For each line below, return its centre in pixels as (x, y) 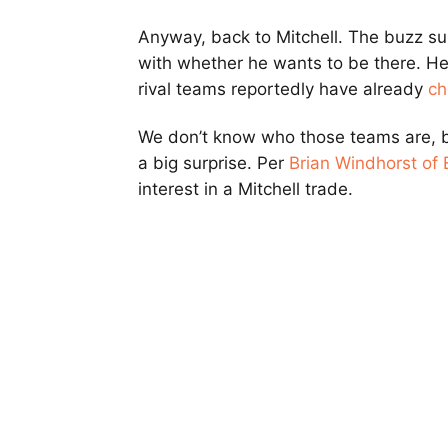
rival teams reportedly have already (283, 89)
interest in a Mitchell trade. (245, 189)
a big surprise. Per (213, 163)
